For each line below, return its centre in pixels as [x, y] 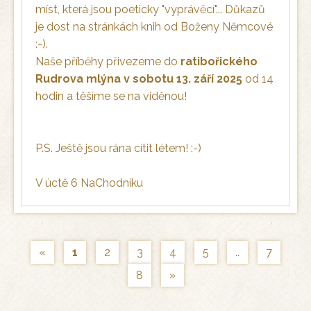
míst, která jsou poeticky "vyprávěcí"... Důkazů [150, 10]
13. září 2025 [208, 79]
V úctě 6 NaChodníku [89, 183]
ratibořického [219, 62]
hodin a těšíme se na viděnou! [111, 96]
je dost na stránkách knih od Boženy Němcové [154, 27]
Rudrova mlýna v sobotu [104, 79]
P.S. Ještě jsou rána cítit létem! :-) [118, 149]
